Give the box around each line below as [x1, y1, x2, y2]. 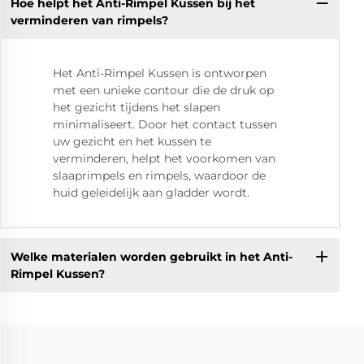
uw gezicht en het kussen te [53, 134, 211, 149]
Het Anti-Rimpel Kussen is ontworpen [53, 66, 266, 81]
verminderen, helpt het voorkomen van [53, 151, 275, 167]
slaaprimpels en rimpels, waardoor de [53, 168, 266, 184]
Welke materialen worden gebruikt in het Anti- [10, 249, 292, 264]
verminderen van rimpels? [10, 12, 168, 28]
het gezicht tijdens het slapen [53, 100, 220, 115]
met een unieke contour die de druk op [53, 83, 274, 98]
